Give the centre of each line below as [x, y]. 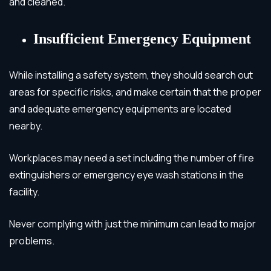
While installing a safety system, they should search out [131, 75]
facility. [24, 191]
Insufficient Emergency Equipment [142, 38]
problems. [32, 240]
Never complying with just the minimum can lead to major [132, 224]
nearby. [26, 126]
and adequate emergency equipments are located [120, 109]
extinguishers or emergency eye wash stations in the [126, 175]
